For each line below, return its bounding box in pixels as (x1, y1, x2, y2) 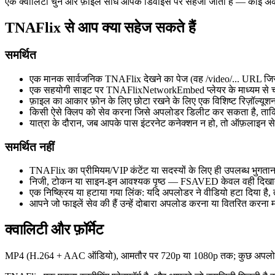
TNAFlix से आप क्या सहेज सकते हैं (5, 20, 196, 36)
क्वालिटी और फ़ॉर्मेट (5, 222, 104, 238)
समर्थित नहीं (5, 140, 54, 153)
